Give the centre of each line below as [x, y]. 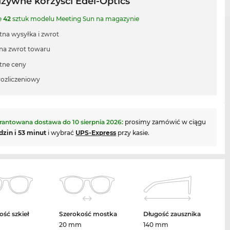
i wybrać [61, 132]
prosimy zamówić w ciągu [166, 122]
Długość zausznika [172, 214]
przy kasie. [133, 132]
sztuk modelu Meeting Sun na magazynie [75, 19]
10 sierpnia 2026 [97, 122]
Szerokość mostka [88, 214]
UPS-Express [96, 132]
